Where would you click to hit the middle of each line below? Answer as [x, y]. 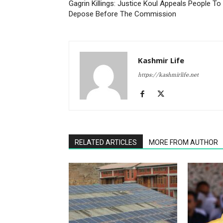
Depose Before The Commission [122, 14]
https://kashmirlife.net [168, 75]
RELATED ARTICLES [106, 142]
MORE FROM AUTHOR [183, 142]
